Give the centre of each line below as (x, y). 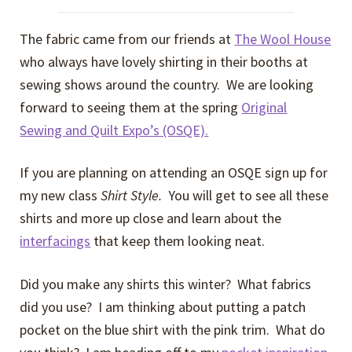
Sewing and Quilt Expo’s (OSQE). (114, 130)
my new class (60, 196)
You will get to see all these (249, 196)
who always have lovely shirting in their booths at (164, 61)
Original (264, 107)
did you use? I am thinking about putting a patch (163, 306)
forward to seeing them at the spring (131, 107)
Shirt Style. (135, 196)
